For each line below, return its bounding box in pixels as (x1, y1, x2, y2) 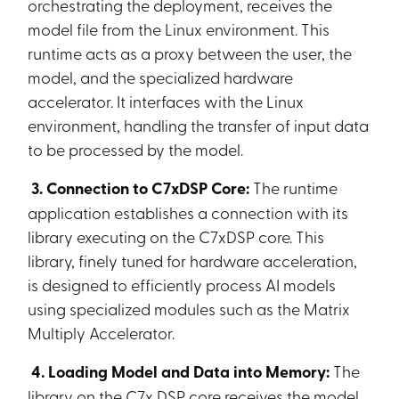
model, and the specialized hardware (28, 66, 294, 87)
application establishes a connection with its (28, 201, 349, 223)
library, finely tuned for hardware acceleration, (28, 249, 358, 271)
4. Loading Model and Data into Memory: (28, 360, 334, 383)
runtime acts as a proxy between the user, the (28, 42, 353, 63)
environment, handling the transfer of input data (28, 114, 370, 135)
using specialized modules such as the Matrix (28, 297, 351, 319)
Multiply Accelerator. (28, 322, 175, 343)
